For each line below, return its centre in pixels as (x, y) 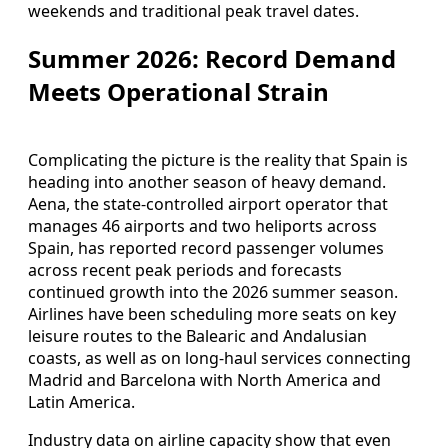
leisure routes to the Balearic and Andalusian (197, 335)
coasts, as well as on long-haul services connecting (219, 357)
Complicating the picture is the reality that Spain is (218, 159)
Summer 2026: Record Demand (212, 58)
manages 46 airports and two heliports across (202, 225)
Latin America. (81, 401)
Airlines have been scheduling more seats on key (212, 313)
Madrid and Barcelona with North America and (204, 379)
